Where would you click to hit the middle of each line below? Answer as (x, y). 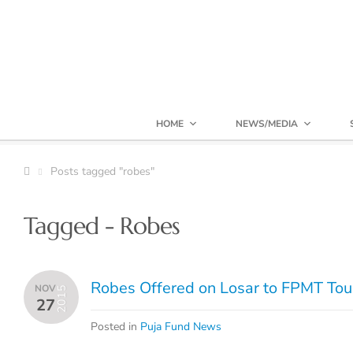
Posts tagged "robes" (102, 171)
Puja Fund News (181, 327)
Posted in (115, 327)
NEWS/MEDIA (267, 124)
